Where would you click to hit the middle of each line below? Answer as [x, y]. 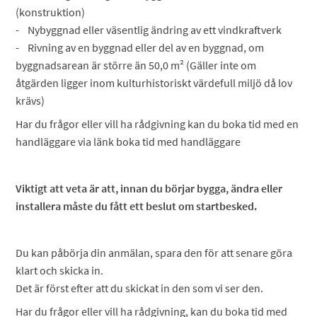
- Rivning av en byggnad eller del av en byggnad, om [140, 47]
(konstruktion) [52, 12]
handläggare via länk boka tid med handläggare [128, 142]
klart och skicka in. [60, 270]
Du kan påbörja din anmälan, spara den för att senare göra [154, 253]
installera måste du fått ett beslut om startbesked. [137, 206]
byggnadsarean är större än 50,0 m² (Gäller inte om [136, 65]
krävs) [30, 100]
